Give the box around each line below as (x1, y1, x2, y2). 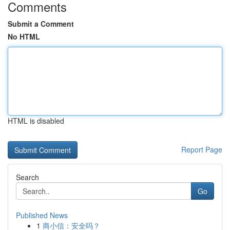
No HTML (8, 31, 40, 42)
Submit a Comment (8, 18, 74, 29)
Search (16, 172, 39, 182)
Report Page (181, 144, 222, 155)
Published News (16, 210, 68, 220)
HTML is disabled (8, 116, 64, 126)
